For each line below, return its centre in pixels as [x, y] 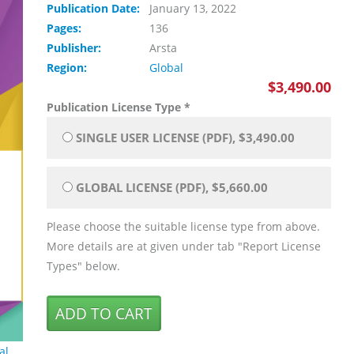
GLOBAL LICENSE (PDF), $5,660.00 [172, 187]
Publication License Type [115, 107]
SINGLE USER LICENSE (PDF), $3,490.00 [185, 137]
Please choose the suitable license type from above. [183, 226]
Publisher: [75, 48]
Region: [68, 68]
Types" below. [83, 266]
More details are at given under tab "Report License [184, 246]
